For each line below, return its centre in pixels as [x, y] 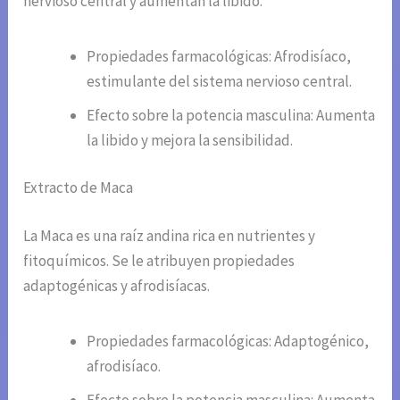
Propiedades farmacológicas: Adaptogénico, [228, 341]
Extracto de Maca [79, 188]
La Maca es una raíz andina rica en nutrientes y [170, 235]
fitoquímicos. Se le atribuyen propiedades [159, 260]
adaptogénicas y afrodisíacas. [117, 285]
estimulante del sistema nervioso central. [220, 81]
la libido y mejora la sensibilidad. [190, 140]
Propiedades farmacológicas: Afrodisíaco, [219, 56]
